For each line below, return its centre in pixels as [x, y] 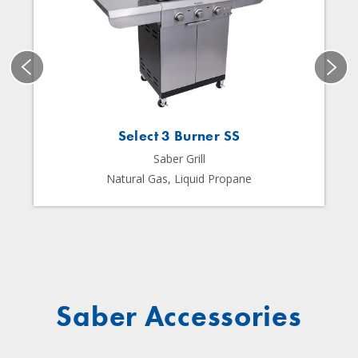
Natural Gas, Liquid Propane [179, 179]
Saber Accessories [179, 317]
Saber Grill [179, 159]
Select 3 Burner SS [179, 136]
